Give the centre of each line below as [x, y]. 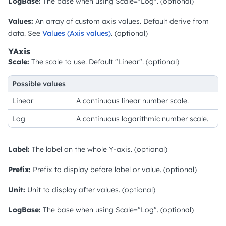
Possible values [39, 83]
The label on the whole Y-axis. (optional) [99, 149]
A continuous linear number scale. [132, 101]
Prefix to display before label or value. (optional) [114, 169]
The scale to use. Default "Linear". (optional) [104, 61]
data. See [25, 33]
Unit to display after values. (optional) [90, 189]
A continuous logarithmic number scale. [142, 118]
